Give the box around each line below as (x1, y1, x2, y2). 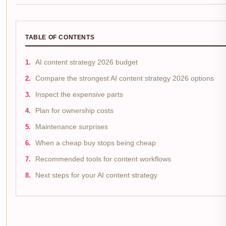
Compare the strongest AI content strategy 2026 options (35, 75, 214, 83)
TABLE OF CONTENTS (25, 34, 95, 41)
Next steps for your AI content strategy (35, 172, 157, 180)
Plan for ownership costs (35, 107, 114, 115)
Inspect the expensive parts (35, 91, 123, 99)
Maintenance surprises (35, 123, 108, 131)
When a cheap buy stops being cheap (35, 139, 156, 147)
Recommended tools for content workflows (35, 155, 171, 163)
